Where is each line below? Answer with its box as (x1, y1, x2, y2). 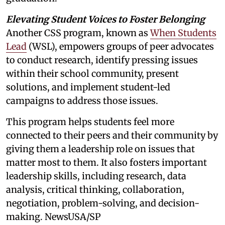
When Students (150, 27, 216, 39)
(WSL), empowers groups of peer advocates (27, 40, 214, 52)
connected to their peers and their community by (6, 129, 218, 141)
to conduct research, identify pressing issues (6, 54, 198, 66)
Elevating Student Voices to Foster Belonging (6, 13, 205, 25)
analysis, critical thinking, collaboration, (6, 183, 184, 195)
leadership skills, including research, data (6, 170, 186, 182)
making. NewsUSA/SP (6, 210, 101, 222)
